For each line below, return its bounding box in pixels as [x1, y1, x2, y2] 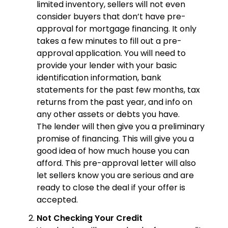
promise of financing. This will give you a [37, 133, 194, 145]
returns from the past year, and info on [37, 96, 192, 108]
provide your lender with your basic [37, 60, 177, 72]
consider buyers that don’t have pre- [37, 11, 186, 23]
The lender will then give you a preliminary [37, 121, 205, 133]
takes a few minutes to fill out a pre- [37, 35, 182, 47]
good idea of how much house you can [37, 145, 189, 157]
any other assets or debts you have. [37, 108, 180, 121]
